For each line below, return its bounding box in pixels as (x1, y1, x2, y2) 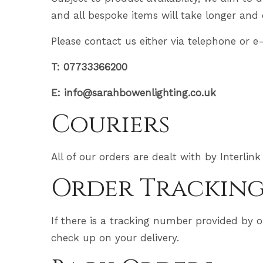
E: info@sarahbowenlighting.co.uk (51, 87, 216, 99)
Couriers (51, 108, 170, 141)
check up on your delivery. (51, 232, 179, 244)
